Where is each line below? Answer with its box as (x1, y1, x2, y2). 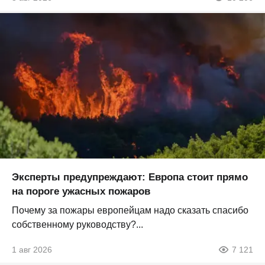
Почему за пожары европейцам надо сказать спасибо (12, 205, 248, 216)
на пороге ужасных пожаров (12, 186, 150, 198)
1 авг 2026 (12, 245, 52, 255)
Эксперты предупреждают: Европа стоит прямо (12, 172, 248, 183)
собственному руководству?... (12, 219, 143, 230)
